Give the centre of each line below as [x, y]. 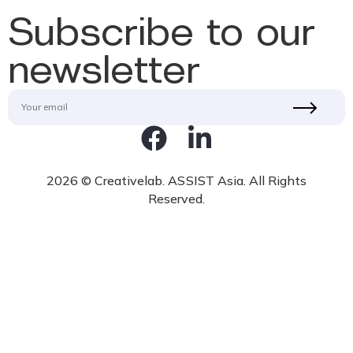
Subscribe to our [162, 32]
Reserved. [176, 199]
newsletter [104, 70]
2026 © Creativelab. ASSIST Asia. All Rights [176, 181]
